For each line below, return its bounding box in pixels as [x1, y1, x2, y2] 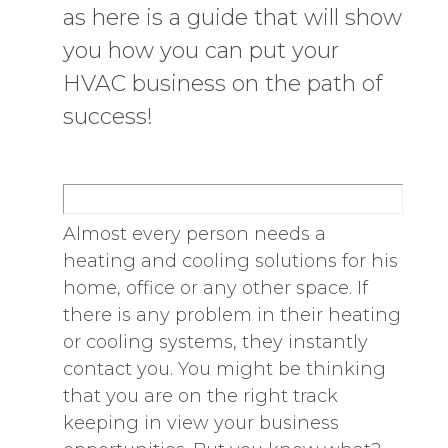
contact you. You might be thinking [62, 358, 386, 380]
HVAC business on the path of [62, 70, 383, 97]
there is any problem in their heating [62, 304, 401, 326]
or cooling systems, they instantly [62, 331, 368, 353]
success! [62, 103, 153, 130]
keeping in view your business [62, 412, 339, 434]
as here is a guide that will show [62, 4, 402, 31]
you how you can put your [62, 37, 339, 64]
